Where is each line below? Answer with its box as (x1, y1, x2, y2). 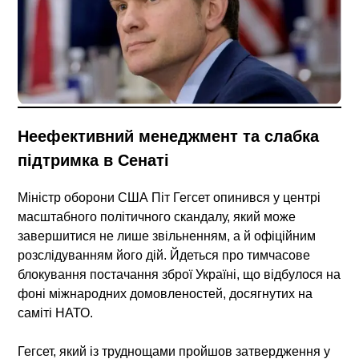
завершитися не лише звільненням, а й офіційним (18, 228, 317, 243)
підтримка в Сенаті (18, 151, 170, 169)
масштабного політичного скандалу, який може (18, 209, 296, 224)
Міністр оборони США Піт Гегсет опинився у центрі (18, 190, 321, 204)
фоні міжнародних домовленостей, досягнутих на (18, 286, 313, 301)
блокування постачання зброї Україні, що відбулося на (18, 267, 341, 281)
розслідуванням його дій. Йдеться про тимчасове (18, 248, 311, 262)
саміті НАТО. (18, 305, 94, 320)
